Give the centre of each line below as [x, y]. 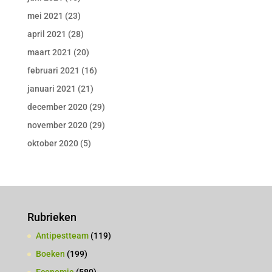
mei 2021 [45, 16]
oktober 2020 [53, 143]
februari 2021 [53, 70]
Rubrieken [52, 217]
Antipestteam [62, 236]
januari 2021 [51, 89]
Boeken [50, 254]
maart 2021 [49, 52]
